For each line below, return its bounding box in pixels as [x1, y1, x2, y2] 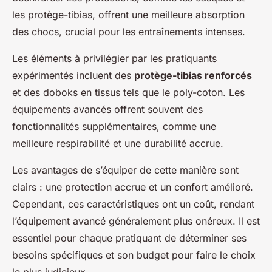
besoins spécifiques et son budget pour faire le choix [12, 249, 256, 262]
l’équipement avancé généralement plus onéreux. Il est [12, 215, 260, 228]
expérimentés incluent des [12, 69, 134, 82]
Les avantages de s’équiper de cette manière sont [12, 164, 239, 177]
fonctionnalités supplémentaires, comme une [12, 120, 216, 133]
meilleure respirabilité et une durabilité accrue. [12, 137, 223, 150]
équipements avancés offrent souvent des [12, 103, 203, 116]
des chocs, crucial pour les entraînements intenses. [12, 25, 245, 38]
